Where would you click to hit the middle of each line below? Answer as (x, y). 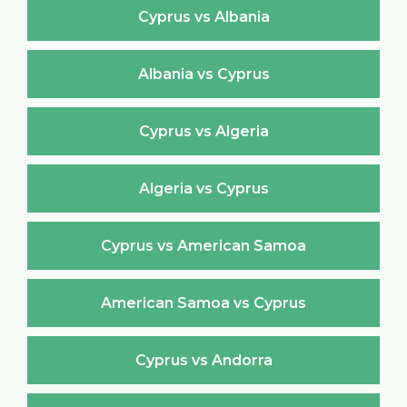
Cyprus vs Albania (203, 16)
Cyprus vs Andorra (203, 360)
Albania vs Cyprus (203, 74)
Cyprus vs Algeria (203, 131)
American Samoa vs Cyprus (203, 303)
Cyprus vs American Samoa (203, 245)
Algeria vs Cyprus (203, 188)
